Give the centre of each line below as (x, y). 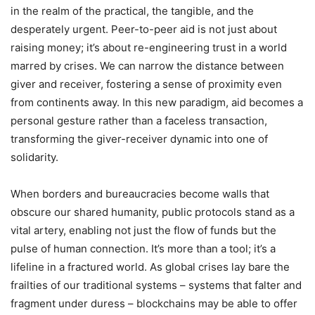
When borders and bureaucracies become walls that (140, 193)
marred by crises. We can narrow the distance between (147, 65)
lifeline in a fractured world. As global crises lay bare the (150, 266)
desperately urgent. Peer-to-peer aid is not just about (144, 29)
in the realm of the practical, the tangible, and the (132, 11)
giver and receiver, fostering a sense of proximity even (146, 84)
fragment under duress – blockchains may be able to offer (154, 303)
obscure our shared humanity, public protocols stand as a (153, 212)
